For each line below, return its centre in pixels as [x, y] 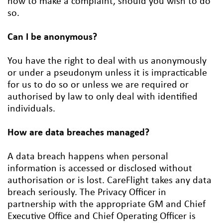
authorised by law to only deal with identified [103, 97]
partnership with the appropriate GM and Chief [107, 205]
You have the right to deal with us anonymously [107, 61]
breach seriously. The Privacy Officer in [87, 193]
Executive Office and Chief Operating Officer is [102, 217]
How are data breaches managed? [78, 133]
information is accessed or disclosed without [100, 169]
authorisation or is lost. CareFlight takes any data [110, 181]
